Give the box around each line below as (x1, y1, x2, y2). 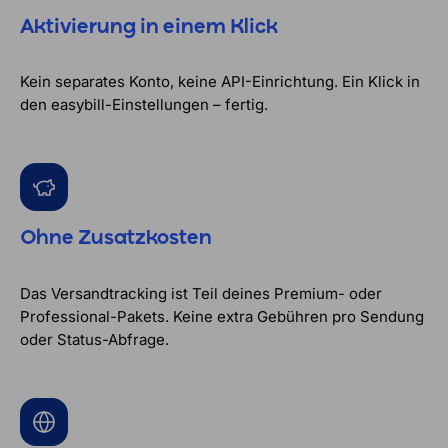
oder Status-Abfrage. (20, 329, 169, 349)
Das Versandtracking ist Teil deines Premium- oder (20, 283, 382, 303)
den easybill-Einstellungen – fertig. (20, 95, 268, 115)
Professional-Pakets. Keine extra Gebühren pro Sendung (20, 306, 424, 326)
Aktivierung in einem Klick (20, 16, 278, 38)
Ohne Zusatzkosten (20, 227, 212, 249)
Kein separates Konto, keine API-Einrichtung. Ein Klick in (20, 72, 420, 92)
